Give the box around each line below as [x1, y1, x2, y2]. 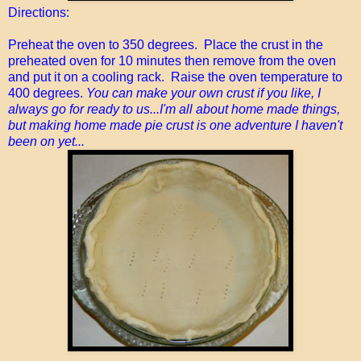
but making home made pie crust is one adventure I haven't [8, 118, 342, 132]
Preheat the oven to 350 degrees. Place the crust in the [8, 37, 323, 52]
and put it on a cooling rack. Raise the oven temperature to [8, 69, 342, 84]
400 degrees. [8, 85, 86, 100]
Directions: [8, 5, 69, 19]
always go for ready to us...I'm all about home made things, [8, 102, 340, 116]
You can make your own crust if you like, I [86, 85, 321, 100]
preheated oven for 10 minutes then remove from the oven [8, 53, 336, 68]
